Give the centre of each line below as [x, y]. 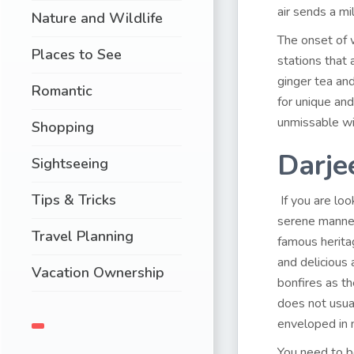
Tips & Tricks [74, 200]
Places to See [77, 54]
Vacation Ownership [98, 272]
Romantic [62, 90]
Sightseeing [70, 163]
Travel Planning [83, 236]
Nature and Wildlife [97, 18]
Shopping [63, 127]
